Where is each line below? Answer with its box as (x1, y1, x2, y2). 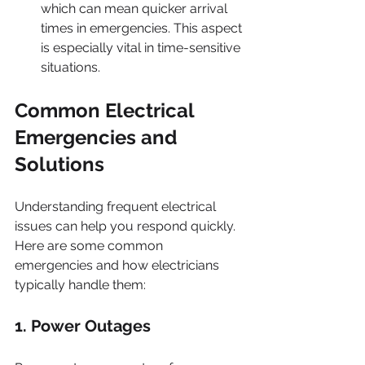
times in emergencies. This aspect (41, 20, 245, 36)
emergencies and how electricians (15, 257, 222, 273)
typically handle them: (15, 277, 146, 292)
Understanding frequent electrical (15, 199, 219, 214)
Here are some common (15, 238, 166, 253)
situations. (41, 59, 100, 75)
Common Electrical (15, 99, 199, 122)
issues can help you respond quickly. (15, 218, 239, 234)
